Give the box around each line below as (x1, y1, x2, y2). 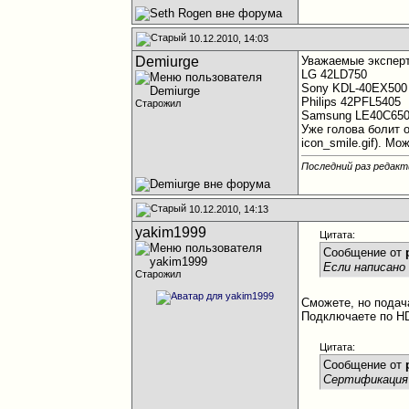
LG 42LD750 (301, 68, 368, 81)
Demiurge (135, 54, 200, 69)
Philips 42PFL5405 (301, 95, 402, 109)
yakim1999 (135, 225, 207, 240)
